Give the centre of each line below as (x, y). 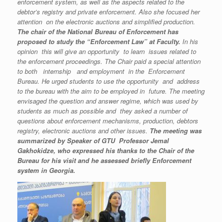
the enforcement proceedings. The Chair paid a (85, 61)
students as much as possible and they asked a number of (103, 111)
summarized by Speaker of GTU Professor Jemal (93, 141)
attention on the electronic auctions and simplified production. (106, 22)
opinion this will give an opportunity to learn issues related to (107, 52)
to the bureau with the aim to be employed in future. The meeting (111, 91)
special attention (177, 61)
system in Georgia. (46, 170)
